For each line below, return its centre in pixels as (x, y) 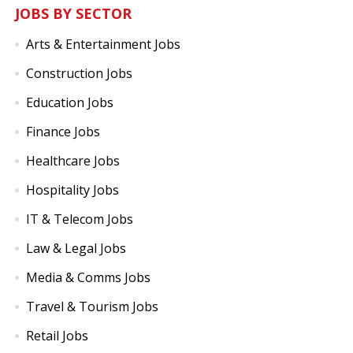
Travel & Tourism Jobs (92, 307)
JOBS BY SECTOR (73, 13)
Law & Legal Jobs (76, 248)
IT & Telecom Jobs (79, 219)
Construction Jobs (79, 73)
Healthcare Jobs (72, 161)
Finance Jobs (63, 132)
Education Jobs (69, 102)
